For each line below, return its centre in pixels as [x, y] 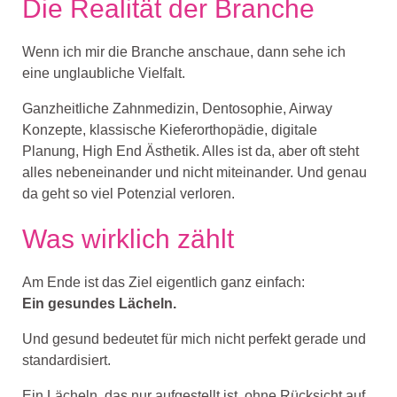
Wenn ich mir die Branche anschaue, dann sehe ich [184, 52]
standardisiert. [66, 361]
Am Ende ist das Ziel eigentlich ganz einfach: [163, 283]
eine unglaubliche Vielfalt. [104, 74]
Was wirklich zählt [128, 239]
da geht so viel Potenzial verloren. [128, 194]
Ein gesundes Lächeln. [99, 304]
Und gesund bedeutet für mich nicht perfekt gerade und [194, 339]
